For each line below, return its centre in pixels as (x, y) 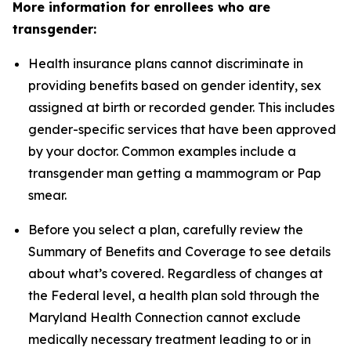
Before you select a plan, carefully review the (166, 230)
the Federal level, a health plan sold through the (174, 295)
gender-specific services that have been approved (182, 129)
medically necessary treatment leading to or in (170, 339)
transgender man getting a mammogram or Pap (175, 173)
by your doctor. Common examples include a (162, 151)
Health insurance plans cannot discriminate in (166, 63)
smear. (47, 195)
